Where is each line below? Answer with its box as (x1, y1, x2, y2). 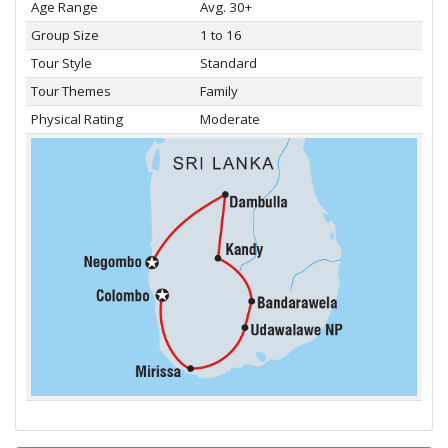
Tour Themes (30, 82, 111, 100)
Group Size (30, 26, 99, 44)
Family (199, 82, 238, 100)
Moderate (199, 110, 260, 128)
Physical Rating (30, 110, 123, 128)
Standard (199, 54, 257, 72)
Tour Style (30, 54, 92, 72)
